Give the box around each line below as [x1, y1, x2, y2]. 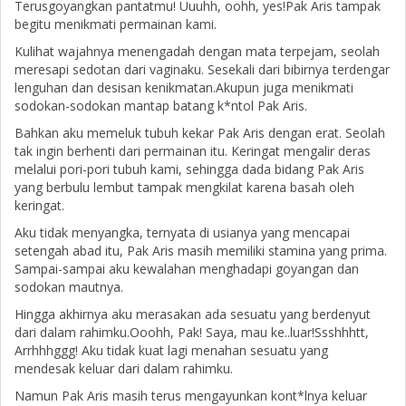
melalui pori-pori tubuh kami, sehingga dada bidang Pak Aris [14, 159, 364, 178]
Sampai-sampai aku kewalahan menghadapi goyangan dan [14, 259, 359, 277]
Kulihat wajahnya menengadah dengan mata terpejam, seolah [14, 42, 380, 60]
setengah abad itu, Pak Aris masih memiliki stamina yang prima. [14, 241, 387, 259]
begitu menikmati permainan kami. [14, 14, 217, 33]
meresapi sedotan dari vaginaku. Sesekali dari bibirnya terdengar [14, 60, 390, 78]
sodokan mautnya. [14, 277, 123, 295]
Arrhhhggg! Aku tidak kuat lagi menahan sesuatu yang [14, 341, 328, 359]
